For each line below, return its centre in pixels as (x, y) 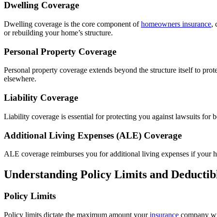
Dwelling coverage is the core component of (72, 24)
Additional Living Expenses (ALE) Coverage (93, 135)
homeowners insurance (176, 24)
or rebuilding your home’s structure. (58, 32)
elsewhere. (20, 79)
